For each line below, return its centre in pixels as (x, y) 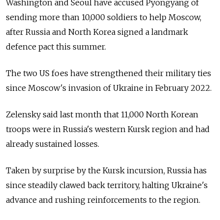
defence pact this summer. (56, 47)
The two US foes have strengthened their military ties (109, 73)
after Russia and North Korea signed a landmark (97, 32)
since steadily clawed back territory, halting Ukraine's (107, 185)
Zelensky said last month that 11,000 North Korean (102, 115)
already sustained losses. (53, 144)
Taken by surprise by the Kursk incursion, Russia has (106, 171)
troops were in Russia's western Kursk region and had (108, 129)
